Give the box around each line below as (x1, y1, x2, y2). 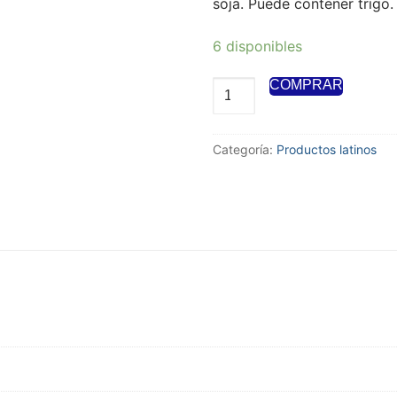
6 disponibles (213, 36, 302, 55)
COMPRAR (269, 77, 343, 93)
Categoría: (213, 142, 276, 158)
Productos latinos (276, 142, 377, 158)
